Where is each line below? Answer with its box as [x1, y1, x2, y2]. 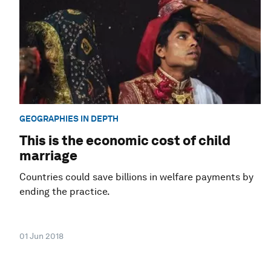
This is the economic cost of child [19, 132, 230, 149]
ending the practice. [19, 186, 110, 198]
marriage [19, 148, 77, 164]
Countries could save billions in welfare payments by [19, 171, 253, 183]
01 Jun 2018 [19, 230, 64, 241]
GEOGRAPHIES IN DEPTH [19, 113, 119, 123]
